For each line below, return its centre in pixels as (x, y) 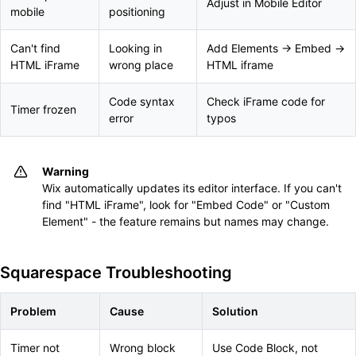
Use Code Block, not (265, 348)
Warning (66, 171)
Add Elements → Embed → (276, 48)
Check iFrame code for (266, 101)
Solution (235, 311)
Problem (33, 311)
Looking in (135, 48)
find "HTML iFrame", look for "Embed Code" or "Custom (186, 205)
